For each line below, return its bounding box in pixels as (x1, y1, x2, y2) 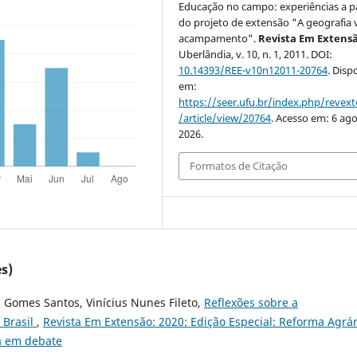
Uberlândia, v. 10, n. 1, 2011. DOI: (178, 47, 333, 62)
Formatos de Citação (190, 159, 288, 174)
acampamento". (178, 31, 259, 46)
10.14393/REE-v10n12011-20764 (178, 63, 328, 78)
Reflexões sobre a (204, 294, 298, 310)
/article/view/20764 (178, 111, 272, 126)
